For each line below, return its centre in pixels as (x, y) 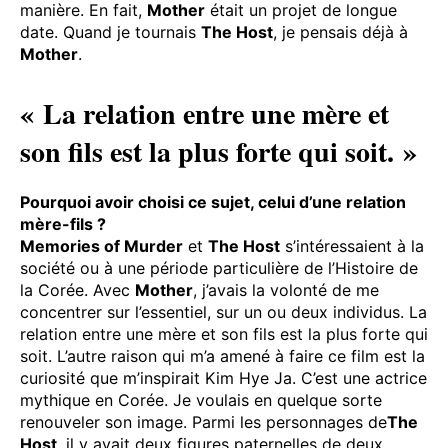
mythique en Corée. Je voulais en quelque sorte (201, 399)
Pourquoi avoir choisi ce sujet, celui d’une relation (213, 201)
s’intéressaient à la (352, 245)
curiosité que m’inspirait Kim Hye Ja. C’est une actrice (223, 377)
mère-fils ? (63, 223)
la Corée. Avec (77, 289)
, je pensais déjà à (340, 31)
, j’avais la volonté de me (286, 289)
